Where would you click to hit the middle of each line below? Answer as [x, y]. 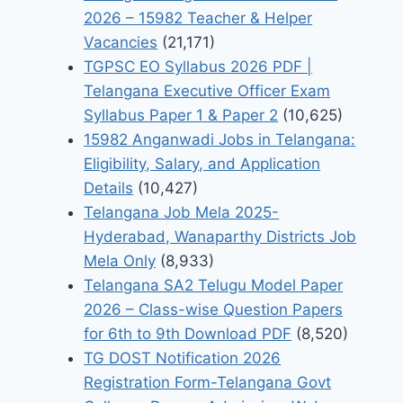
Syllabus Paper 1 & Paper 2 [181, 116]
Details [109, 188]
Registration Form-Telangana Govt [208, 383]
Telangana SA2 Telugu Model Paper [214, 286]
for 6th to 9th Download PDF [188, 334]
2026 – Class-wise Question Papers [214, 310]
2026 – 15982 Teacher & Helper [198, 18]
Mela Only [120, 261]
